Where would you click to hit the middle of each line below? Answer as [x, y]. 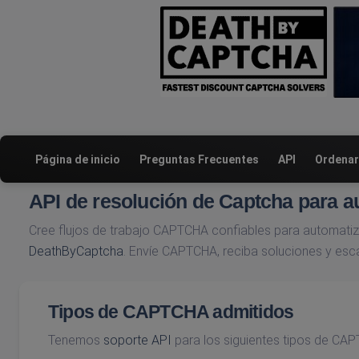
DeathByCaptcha [76, 251]
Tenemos [76, 340]
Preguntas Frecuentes [199, 159]
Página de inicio [78, 159]
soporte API [137, 340]
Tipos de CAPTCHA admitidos [171, 312]
